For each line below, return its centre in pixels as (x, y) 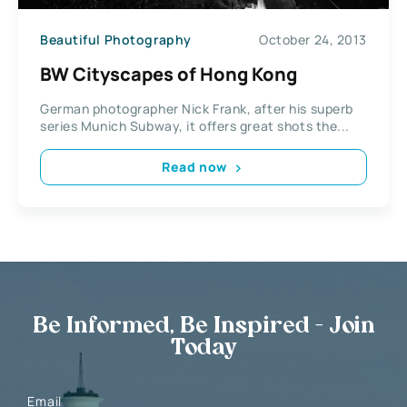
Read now (194, 167)
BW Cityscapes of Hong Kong (169, 74)
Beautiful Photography (116, 40)
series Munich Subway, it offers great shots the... (195, 125)
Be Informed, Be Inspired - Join (203, 327)
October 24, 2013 (313, 40)
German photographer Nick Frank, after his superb (197, 108)
